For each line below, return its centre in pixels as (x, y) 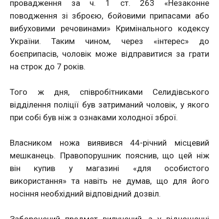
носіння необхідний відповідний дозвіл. (85, 193)
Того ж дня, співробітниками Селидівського (109, 92)
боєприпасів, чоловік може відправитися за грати (109, 54)
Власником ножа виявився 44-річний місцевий (109, 142)
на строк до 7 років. (48, 66)
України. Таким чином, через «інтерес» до (109, 41)
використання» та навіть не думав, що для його (109, 181)
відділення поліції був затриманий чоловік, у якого (109, 104)
